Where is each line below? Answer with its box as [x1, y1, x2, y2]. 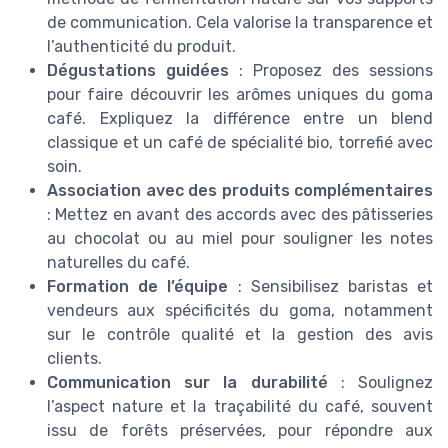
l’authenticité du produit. [47, 37, 236, 57]
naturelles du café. [47, 253, 190, 273]
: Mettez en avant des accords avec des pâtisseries [47, 205, 433, 225]
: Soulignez [327, 373, 434, 393]
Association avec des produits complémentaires [47, 181, 433, 201]
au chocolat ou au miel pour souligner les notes [47, 229, 433, 249]
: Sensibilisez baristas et [228, 277, 434, 297]
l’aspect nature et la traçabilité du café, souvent [47, 397, 433, 417]
